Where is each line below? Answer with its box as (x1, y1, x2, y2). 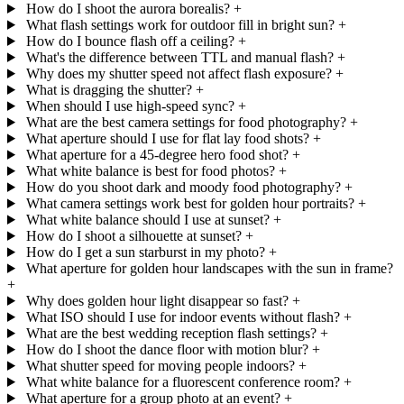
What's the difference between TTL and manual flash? (25, 49, 334, 65)
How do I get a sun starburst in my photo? (25, 243, 265, 260)
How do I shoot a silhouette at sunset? (25, 227, 242, 243)
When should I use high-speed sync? (25, 97, 234, 114)
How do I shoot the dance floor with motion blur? (25, 341, 308, 357)
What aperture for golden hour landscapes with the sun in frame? (25, 260, 393, 276)
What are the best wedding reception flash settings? (25, 325, 317, 341)
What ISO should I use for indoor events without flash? (25, 308, 340, 325)
